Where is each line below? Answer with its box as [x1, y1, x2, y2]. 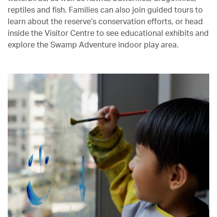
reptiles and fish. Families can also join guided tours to [8, 4, 203, 15]
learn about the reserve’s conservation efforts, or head [8, 15, 203, 26]
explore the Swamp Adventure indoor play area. [8, 39, 181, 49]
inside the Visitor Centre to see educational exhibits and [8, 27, 209, 38]
